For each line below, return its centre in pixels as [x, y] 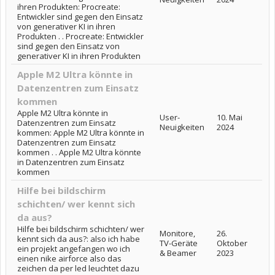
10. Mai [230, 117]
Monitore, [177, 233]
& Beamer [178, 253]
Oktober [232, 243]
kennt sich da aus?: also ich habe [79, 239]
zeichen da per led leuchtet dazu [78, 268]
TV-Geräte [179, 243]
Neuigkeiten [182, 127]
